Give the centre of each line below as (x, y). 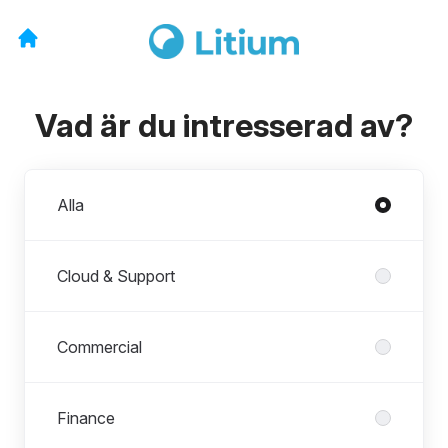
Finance (86, 417)
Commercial (99, 346)
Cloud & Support (116, 275)
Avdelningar (66, 180)
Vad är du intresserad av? (224, 125)
